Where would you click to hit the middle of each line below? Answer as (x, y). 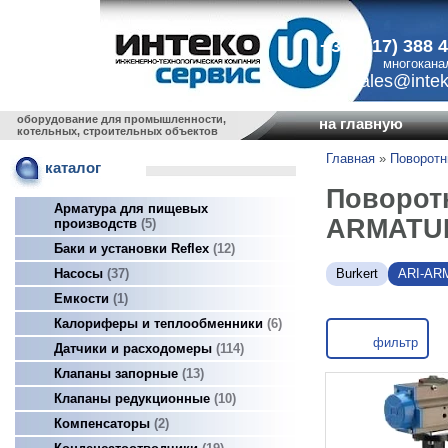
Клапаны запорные (118, 373)
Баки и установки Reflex (133, 248)
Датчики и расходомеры (135, 348)
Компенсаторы (104, 423)
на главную (361, 124)
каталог (73, 168)
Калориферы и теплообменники (160, 323)
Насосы (80, 273)
